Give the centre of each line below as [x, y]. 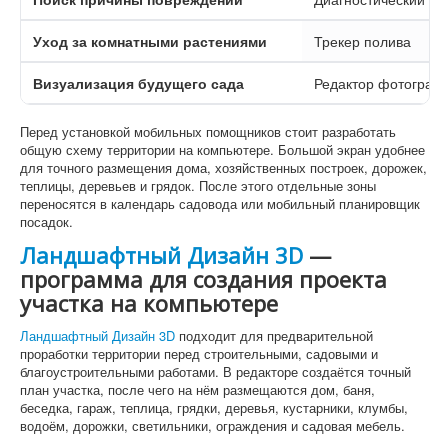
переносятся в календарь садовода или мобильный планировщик [220, 203]
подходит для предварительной [274, 335]
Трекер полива [362, 41]
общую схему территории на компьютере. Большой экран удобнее [222, 149]
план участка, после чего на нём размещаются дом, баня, [197, 389]
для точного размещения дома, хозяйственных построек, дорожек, [223, 167]
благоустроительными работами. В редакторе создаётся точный [215, 371]
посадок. [46, 221]
